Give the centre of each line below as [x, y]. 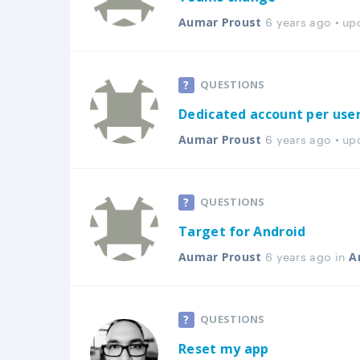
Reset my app [224, 349]
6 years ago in [305, 256]
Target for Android [242, 231]
